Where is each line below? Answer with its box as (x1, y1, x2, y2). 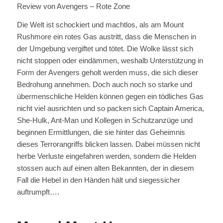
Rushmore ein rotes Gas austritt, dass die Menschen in (16, 32, 196, 41)
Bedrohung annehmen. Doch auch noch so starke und (16, 80, 192, 89)
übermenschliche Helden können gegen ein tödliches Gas (16, 92, 204, 101)
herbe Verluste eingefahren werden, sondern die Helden (16, 152, 196, 161)
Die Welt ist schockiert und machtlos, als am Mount (16, 20, 184, 29)
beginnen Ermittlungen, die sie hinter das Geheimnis (16, 128, 185, 137)
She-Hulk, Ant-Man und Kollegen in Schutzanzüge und (16, 116, 193, 125)
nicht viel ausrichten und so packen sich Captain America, (16, 104, 204, 113)
